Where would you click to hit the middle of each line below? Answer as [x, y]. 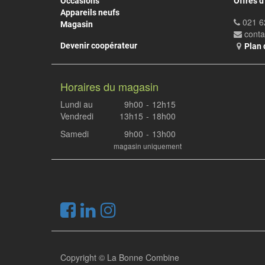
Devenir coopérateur [99, 46]
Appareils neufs [90, 12]
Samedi [75, 134]
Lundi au [77, 104]
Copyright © [84, 258]
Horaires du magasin [109, 86]
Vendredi [77, 116]
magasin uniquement [148, 146]
